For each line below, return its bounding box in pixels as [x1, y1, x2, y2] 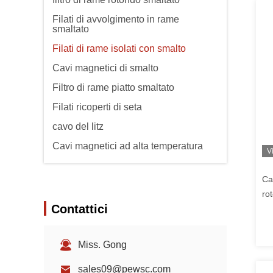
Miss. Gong [78, 239, 127, 250]
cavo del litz [52, 121, 104, 132]
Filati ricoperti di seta [52, 102, 142, 112]
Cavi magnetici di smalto [52, 63, 158, 73]
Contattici [51, 202, 108, 216]
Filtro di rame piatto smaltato [52, 82, 174, 93]
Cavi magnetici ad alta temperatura [52, 141, 203, 151]
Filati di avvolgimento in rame [52, 14, 179, 24]
